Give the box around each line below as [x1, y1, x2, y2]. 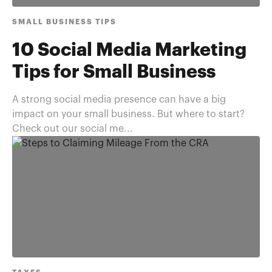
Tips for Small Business [12, 63, 216, 81]
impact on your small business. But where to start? [12, 109, 245, 119]
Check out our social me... [12, 124, 133, 134]
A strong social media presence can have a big [12, 95, 226, 104]
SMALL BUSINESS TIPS [12, 18, 117, 25]
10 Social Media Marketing [12, 41, 246, 59]
